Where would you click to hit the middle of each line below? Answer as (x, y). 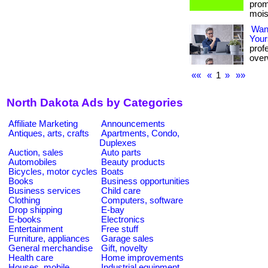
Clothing (24, 200)
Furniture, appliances (49, 238)
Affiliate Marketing (43, 124)
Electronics (123, 219)
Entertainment (36, 229)
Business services (45, 191)
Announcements (133, 124)
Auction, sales (36, 152)
